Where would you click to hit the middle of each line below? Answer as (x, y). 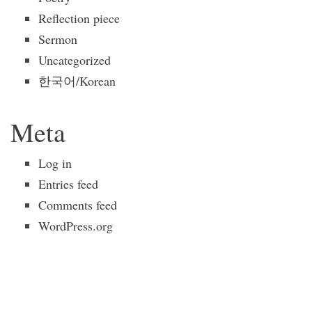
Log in (55, 163)
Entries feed (68, 184)
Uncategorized (75, 60)
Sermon (58, 39)
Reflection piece (79, 18)
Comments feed (78, 205)
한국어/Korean (77, 81)
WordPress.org (76, 226)
